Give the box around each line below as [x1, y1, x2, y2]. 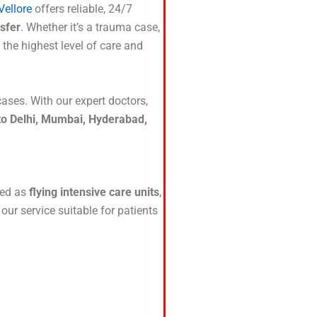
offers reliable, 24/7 [32, 2, 132, 16]
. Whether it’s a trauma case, [21, 21, 160, 34]
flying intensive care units [29, 185, 159, 200]
